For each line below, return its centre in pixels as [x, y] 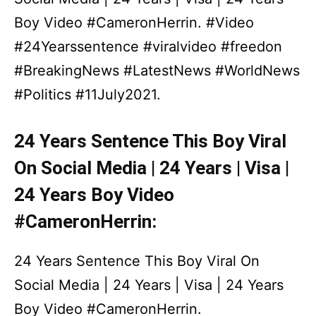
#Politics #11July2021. [87, 95]
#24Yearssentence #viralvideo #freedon [148, 47]
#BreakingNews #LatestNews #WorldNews [157, 71]
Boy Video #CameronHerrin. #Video [134, 23]
